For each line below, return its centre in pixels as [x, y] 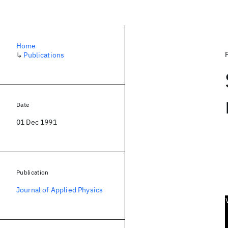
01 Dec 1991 [37, 122]
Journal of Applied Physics [60, 190]
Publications [44, 55]
